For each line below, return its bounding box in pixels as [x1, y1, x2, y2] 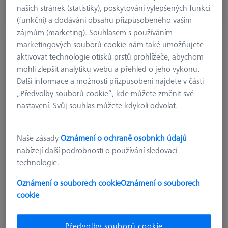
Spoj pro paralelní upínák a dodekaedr [20, 59, 166, 70]
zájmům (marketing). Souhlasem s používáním [17, 26, 173, 38]
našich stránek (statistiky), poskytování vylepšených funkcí [17, 2, 211, 14]
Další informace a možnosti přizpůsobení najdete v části [17, 75, 204, 87]
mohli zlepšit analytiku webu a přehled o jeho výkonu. [17, 63, 200, 75]
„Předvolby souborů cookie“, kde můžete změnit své [17, 88, 194, 99]
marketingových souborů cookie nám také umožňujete [17, 39, 204, 50]
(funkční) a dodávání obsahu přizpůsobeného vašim [17, 14, 192, 26]
